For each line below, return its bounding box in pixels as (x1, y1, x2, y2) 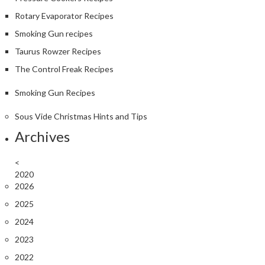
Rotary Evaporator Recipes (15, 10, 114, 21)
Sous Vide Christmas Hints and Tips (15, 111, 147, 121)
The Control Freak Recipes (15, 63, 114, 74)
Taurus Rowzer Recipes (15, 46, 101, 56)
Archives (15, 127, 70, 145)
